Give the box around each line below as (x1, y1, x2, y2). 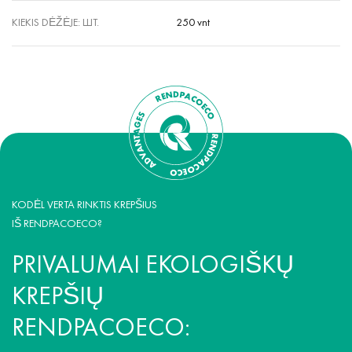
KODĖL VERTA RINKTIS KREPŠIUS (12, 200, 157, 211)
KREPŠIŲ (12, 286, 104, 310)
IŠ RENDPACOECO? (12, 219, 102, 229)
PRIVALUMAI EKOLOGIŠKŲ (12, 255, 294, 278)
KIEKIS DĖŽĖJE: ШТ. (12, 18, 99, 28)
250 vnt (176, 18, 210, 28)
